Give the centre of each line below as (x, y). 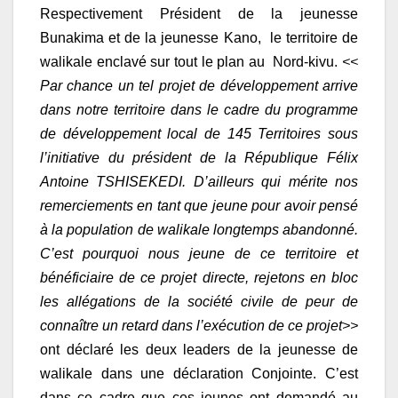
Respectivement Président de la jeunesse (199, 14)
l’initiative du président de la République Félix (199, 158)
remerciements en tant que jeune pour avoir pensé (199, 206)
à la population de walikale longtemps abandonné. (199, 230)
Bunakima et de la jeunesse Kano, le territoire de (199, 38)
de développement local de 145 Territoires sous (199, 134)
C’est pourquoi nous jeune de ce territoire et (199, 254)
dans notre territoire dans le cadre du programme (199, 110)
